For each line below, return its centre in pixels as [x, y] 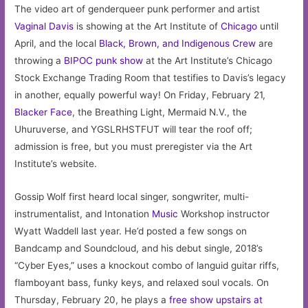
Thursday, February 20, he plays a [92, 300]
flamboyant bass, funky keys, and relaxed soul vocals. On [142, 283]
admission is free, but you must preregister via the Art [134, 146]
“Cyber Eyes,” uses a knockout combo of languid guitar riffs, [147, 266]
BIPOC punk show [104, 60]
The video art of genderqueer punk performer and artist [137, 9]
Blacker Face [44, 112]
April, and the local [57, 43]
